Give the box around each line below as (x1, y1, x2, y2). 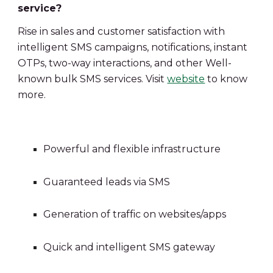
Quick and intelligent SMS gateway (43, 241, 215, 253)
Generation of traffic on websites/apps (43, 208, 226, 221)
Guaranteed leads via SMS (43, 175, 170, 188)
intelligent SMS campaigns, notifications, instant (18, 41, 248, 53)
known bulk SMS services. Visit (18, 73, 168, 85)
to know (205, 73, 248, 85)
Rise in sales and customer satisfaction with (18, 26, 225, 37)
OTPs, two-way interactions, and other (18, 57, 204, 69)
